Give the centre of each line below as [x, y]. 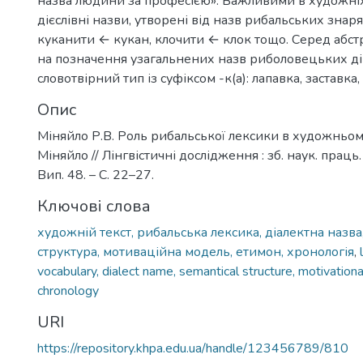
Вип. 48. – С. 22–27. [96, 175]
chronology [68, 291]
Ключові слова [94, 206]
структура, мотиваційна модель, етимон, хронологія [196, 252]
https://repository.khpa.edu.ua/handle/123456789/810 [193, 348]
